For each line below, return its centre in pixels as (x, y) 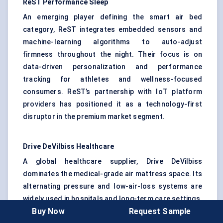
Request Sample (160, 211)
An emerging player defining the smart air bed (112, 17)
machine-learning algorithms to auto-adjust (112, 42)
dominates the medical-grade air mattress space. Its (112, 174)
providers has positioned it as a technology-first (112, 104)
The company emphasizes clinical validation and (112, 211)
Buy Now (48, 211)
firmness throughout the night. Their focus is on (112, 55)
